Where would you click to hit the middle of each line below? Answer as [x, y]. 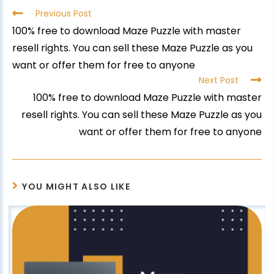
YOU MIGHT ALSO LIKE [76, 187]
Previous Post [64, 14]
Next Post [219, 80]
